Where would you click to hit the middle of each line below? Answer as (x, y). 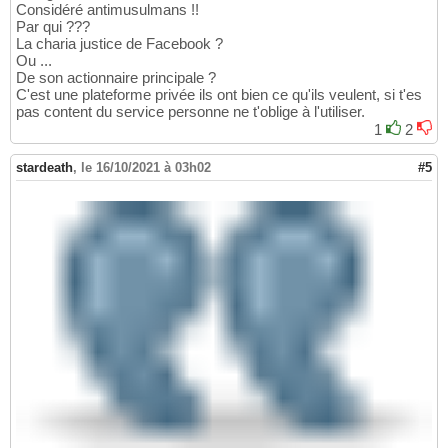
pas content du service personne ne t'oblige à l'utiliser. (190, 112)
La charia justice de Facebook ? (119, 44)
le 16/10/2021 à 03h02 (146, 168)
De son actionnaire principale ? (116, 78)
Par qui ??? (53, 27)
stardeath (44, 168)
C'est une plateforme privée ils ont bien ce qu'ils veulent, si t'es (219, 95)
